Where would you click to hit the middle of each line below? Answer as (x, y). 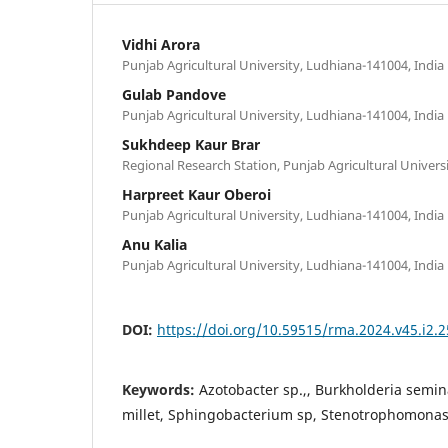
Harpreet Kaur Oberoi (196, 194)
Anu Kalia (154, 244)
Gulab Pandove (174, 94)
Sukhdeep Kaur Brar (191, 144)
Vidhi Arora (161, 44)
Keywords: (160, 389)
